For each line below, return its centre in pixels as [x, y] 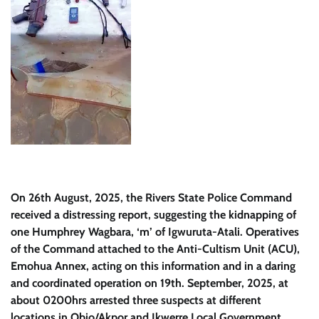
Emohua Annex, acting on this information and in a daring [153, 266]
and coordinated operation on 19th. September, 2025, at [150, 283]
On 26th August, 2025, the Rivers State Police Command [151, 198]
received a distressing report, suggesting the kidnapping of [153, 215]
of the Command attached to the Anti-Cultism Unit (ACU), [155, 249]
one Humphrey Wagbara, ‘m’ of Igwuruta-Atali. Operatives [155, 232]
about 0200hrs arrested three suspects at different [136, 300]
